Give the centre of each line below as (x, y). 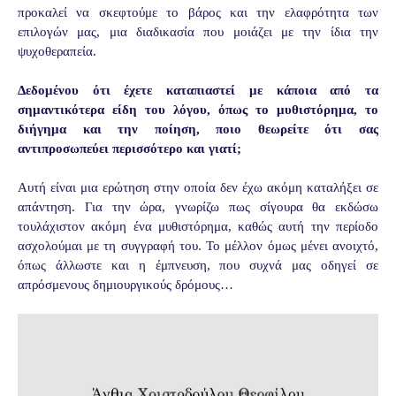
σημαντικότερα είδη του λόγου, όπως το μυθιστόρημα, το (198, 109)
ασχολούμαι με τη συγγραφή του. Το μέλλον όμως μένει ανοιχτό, (198, 245)
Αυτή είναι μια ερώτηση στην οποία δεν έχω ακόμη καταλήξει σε (198, 187)
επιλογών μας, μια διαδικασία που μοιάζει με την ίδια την (198, 31)
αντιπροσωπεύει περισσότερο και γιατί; (129, 148)
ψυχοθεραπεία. (57, 51)
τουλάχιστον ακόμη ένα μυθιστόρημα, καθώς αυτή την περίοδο (198, 226)
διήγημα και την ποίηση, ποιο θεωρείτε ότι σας (198, 129)
